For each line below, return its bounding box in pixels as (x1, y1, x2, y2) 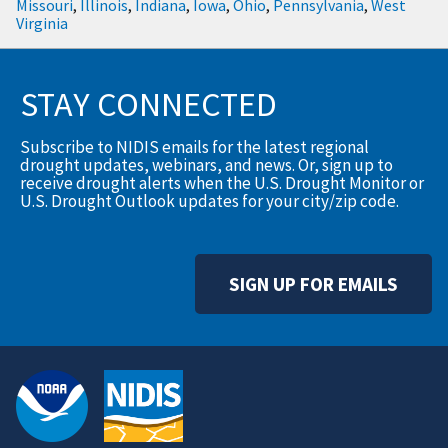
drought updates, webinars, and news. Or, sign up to (20, 154, 394, 177)
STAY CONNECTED (20, 82, 278, 126)
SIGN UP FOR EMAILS (229, 272, 398, 297)
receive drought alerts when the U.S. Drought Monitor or (20, 172, 425, 195)
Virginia (16, 13, 68, 34)
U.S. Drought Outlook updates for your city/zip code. (20, 190, 400, 213)
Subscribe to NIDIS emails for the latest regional (20, 136, 370, 159)
